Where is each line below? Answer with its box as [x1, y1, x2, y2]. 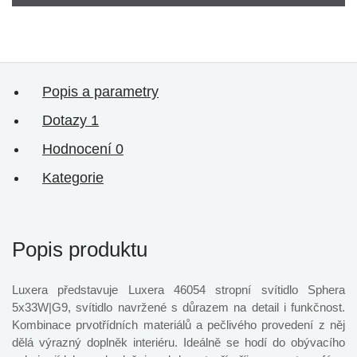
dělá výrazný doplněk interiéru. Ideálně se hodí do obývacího [12, 335, 345, 349]
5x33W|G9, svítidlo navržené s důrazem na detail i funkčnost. [12, 300, 345, 314]
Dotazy [42, 112, 91, 128]
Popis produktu [12, 237, 147, 261]
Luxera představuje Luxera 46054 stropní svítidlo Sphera [12, 283, 345, 296]
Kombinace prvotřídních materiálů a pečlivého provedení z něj [12, 318, 345, 331]
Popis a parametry [42, 84, 159, 100]
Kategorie [42, 170, 104, 186]
